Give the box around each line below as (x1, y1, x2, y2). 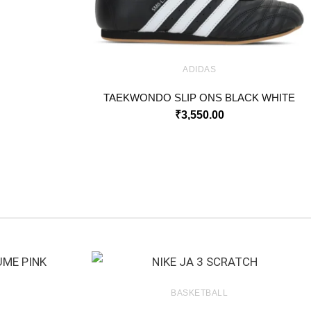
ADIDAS (183, 65, 216, 75)
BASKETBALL (171, 288, 228, 299)
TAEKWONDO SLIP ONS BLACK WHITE (103, 92, 295, 104)
